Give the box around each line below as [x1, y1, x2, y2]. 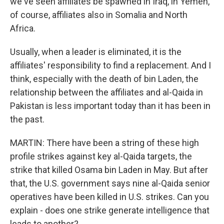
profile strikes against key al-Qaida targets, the [10, 150, 192, 161]
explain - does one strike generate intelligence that [10, 204, 209, 215]
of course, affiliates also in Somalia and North [10, 9, 187, 20]
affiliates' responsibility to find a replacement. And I [10, 59, 211, 70]
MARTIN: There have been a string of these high [10, 137, 199, 148]
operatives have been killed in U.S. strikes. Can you [10, 191, 209, 202]
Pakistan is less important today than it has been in [10, 100, 210, 111]
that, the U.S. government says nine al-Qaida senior [10, 177, 210, 188]
